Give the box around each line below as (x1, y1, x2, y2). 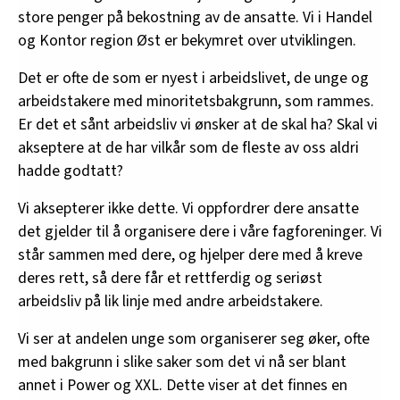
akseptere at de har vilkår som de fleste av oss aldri (18, 137, 359, 160)
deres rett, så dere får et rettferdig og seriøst (18, 267, 322, 290)
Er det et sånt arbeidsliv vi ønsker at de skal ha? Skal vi (18, 113, 378, 137)
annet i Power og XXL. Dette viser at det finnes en (18, 374, 347, 397)
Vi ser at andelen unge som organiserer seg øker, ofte (18, 328, 370, 351)
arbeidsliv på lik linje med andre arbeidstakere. (18, 290, 323, 313)
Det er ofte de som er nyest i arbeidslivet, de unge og (18, 67, 369, 90)
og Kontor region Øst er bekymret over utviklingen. (18, 29, 356, 53)
